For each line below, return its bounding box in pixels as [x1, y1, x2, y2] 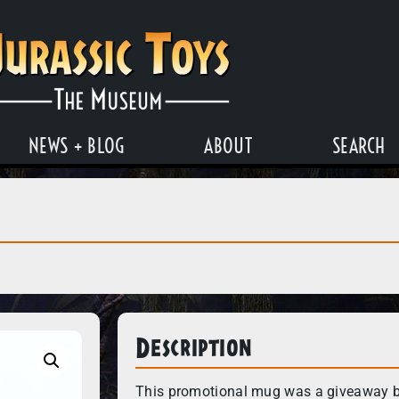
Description [135, 326, 253, 365]
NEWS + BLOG [28, 133, 125, 159]
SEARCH [331, 133, 386, 159]
